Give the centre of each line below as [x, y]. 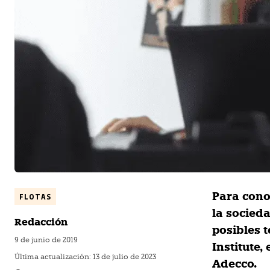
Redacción [41, 222]
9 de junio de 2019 [46, 240]
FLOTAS [35, 197]
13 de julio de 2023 [124, 257]
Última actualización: [54, 257]
